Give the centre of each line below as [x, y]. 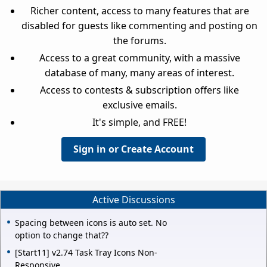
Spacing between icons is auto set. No [91, 222]
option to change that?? [62, 235]
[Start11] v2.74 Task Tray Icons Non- [86, 252]
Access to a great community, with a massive [139, 58]
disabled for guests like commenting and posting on [139, 26]
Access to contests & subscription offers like [139, 90]
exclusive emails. [139, 105]
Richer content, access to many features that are [139, 11]
